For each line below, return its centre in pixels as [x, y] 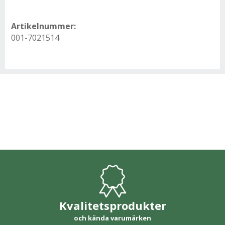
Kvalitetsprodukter [113, 206]
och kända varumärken [113, 218]
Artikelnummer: [43, 26]
